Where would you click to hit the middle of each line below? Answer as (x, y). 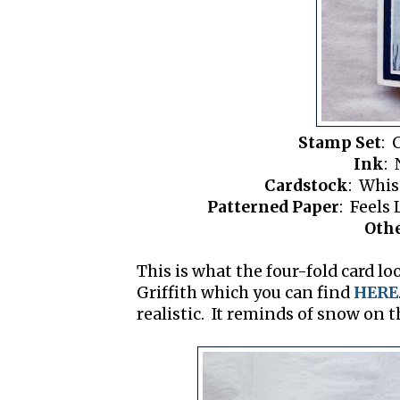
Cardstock (306, 186)
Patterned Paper (273, 208)
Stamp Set (339, 143)
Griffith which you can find (245, 293)
